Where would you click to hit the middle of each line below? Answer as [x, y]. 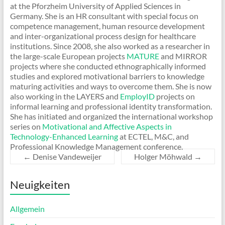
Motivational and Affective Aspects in [107, 127]
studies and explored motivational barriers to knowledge [107, 76]
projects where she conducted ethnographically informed [108, 66]
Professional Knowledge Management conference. [96, 147]
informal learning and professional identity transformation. [111, 106]
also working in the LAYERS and [65, 96]
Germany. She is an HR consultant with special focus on [104, 16]
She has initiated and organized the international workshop [111, 117]
